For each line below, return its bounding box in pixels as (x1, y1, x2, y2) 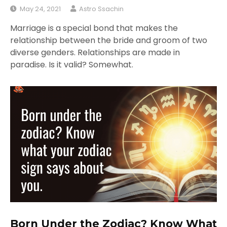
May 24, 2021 (20, 4, 61, 14)
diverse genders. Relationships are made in (10, 46, 180, 58)
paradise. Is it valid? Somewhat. (10, 58, 133, 70)
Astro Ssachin (79, 4, 124, 14)
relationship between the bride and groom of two (10, 34, 207, 46)
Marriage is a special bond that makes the (10, 22, 178, 34)
